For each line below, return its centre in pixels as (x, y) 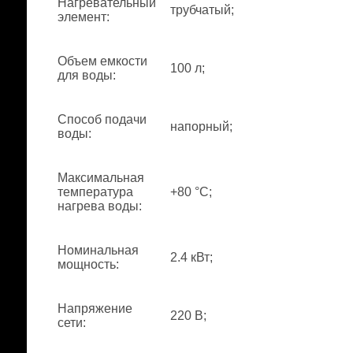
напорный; (201, 126)
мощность (87, 264)
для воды (85, 75)
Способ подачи (102, 119)
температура (95, 192)
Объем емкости (102, 61)
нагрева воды (98, 206)
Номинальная (98, 250)
